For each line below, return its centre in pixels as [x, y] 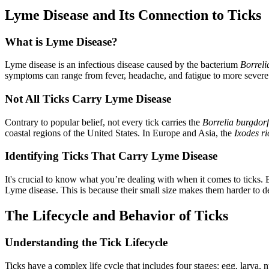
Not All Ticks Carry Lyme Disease [88, 99]
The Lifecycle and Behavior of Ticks [116, 216]
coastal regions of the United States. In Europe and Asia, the [119, 133]
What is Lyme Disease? [61, 41]
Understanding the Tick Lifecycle [86, 242]
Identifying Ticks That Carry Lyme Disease [111, 156]
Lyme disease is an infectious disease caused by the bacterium [122, 65]
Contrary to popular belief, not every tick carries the [104, 122]
